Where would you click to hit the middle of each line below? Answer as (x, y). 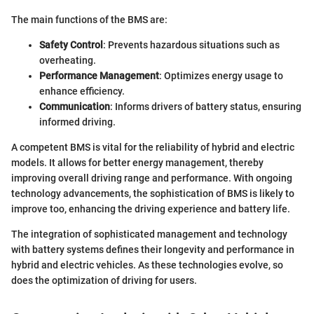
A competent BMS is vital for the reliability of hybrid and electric (153, 147)
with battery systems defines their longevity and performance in (153, 249)
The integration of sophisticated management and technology (149, 234)
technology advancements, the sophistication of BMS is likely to (153, 193)
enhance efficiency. (82, 91)
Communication (75, 106)
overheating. (68, 60)
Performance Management (99, 75)
